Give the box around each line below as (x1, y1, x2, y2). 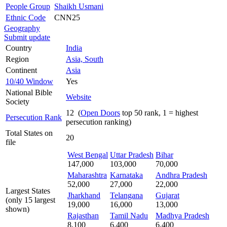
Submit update (4, 32, 50, 42)
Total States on (6, 128, 53, 137)
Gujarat (156, 191, 179, 200)
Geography (4, 23, 40, 32)
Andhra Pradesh (156, 170, 207, 179)
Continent (6, 65, 37, 74)
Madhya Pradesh (156, 211, 209, 220)
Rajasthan (67, 211, 99, 220)
